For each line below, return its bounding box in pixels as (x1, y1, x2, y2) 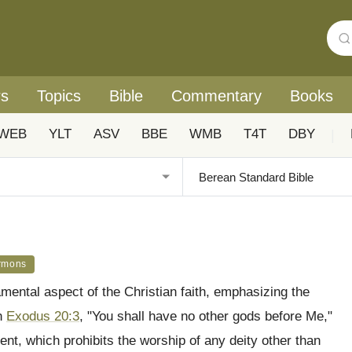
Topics (37, 87, 81, 104)
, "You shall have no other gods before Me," (79, 309, 332, 324)
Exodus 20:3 (6, 309, 79, 324)
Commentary (171, 87, 262, 104)
